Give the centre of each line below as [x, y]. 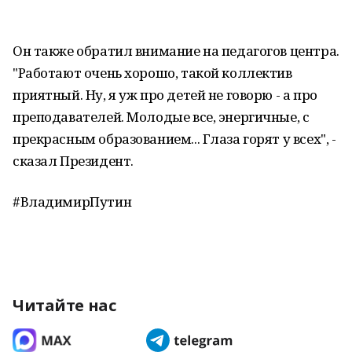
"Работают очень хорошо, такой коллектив [152, 73]
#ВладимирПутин [72, 202]
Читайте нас [64, 305]
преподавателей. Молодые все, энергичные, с [161, 117]
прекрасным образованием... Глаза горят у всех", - [174, 139]
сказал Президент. [73, 161]
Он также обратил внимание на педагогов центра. [176, 51]
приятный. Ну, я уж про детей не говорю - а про [165, 95]
